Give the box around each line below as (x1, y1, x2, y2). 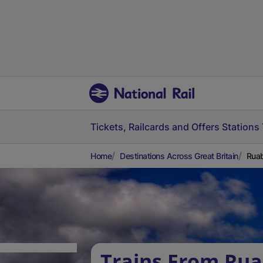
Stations (222, 121, 259, 133)
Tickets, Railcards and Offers (90, 121, 220, 133)
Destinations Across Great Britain (120, 151, 238, 161)
